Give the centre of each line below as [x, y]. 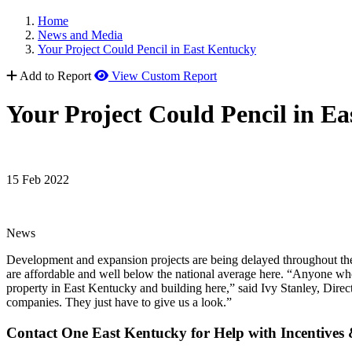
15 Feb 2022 [38, 179]
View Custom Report [164, 76]
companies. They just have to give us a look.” [119, 302]
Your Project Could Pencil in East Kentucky [147, 49]
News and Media [80, 35]
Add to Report [55, 76]
